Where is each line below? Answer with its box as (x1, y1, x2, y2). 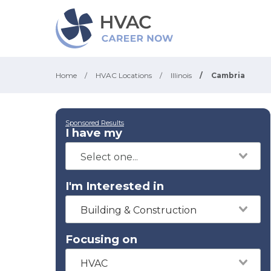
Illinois (171, 71, 192, 80)
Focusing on (65, 232, 137, 246)
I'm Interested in (65, 179, 164, 193)
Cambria (211, 71, 245, 80)
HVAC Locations (96, 71, 152, 80)
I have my (65, 126, 122, 140)
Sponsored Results (65, 119, 124, 127)
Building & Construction (80, 204, 197, 216)
